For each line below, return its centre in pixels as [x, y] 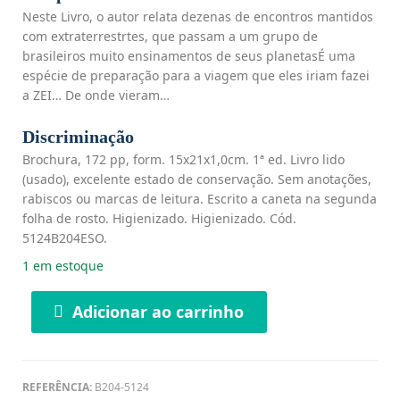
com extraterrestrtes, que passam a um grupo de [170, 36]
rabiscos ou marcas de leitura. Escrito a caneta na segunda [200, 198]
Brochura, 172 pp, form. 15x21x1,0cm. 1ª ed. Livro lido [183, 159]
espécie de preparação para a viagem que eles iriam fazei [196, 75]
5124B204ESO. [65, 237]
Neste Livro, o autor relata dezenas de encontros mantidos [198, 16]
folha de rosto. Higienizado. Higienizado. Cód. [159, 218]
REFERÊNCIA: [58, 387]
